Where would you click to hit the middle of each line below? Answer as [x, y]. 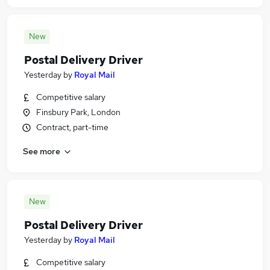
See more [42, 151]
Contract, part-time [72, 127]
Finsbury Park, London [78, 112]
